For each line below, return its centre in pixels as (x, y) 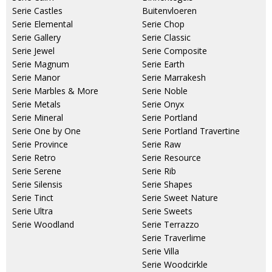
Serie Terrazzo (171, 224)
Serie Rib (159, 171)
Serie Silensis (37, 184)
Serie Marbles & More (55, 91)
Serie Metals (36, 104)
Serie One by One (46, 131)
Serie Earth (163, 64)
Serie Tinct (33, 198)
